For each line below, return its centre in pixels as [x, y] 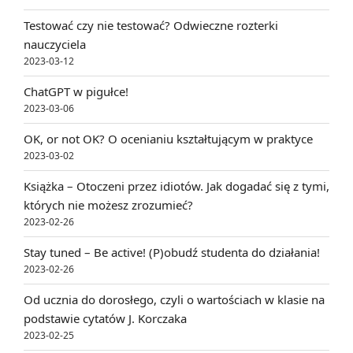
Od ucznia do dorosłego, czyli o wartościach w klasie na [174, 300]
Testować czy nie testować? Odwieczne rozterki [151, 26]
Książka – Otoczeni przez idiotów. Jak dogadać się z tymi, [176, 186]
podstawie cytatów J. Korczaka [105, 319]
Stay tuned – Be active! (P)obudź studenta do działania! [172, 253]
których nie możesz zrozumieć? [108, 205]
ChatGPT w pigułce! [76, 92]
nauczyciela [55, 45]
